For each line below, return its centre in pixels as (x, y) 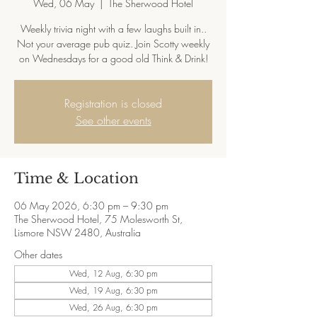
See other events (113, 120)
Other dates (38, 254)
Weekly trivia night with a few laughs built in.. (113, 29)
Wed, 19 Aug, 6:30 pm (113, 290)
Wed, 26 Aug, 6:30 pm (113, 307)
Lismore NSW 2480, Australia (77, 232)
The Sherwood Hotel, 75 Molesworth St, (98, 219)
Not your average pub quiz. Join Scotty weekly (113, 44)
